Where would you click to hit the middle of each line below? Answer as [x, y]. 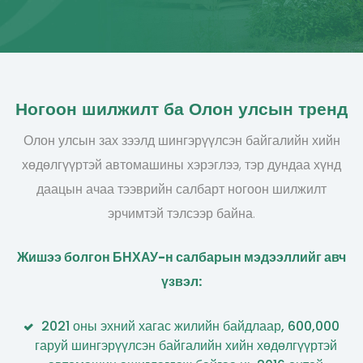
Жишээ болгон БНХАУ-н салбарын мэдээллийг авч [181, 257]
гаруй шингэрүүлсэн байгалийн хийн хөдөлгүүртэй [186, 346]
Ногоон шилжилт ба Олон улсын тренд [181, 109]
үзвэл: [181, 282]
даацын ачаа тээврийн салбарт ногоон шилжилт [181, 189]
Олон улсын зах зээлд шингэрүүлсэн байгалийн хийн [181, 141]
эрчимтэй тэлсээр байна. [181, 214]
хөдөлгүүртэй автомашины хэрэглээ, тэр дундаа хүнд [181, 165]
